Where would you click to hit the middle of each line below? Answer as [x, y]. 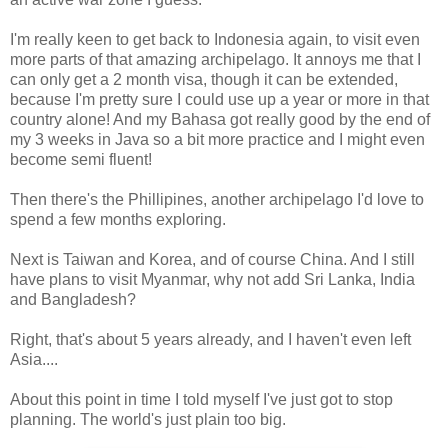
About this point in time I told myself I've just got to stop [201, 399]
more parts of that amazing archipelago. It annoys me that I [215, 59]
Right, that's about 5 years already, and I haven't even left [210, 339]
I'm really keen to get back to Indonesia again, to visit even [215, 39]
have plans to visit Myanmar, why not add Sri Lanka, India [212, 279]
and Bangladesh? [73, 299]
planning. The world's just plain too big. [148, 419]
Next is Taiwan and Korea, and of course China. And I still [212, 259]
